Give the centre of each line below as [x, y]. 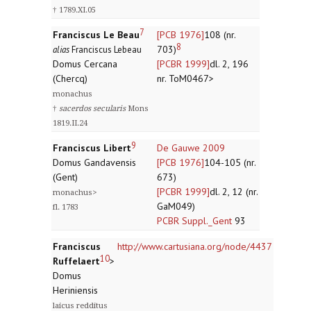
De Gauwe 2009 [191, 148]
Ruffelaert [76, 261]
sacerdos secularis [92, 109]
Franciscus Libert [92, 148]
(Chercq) [70, 78]
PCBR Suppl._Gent [194, 221]
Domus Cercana [85, 64]
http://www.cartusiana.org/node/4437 [195, 246]
